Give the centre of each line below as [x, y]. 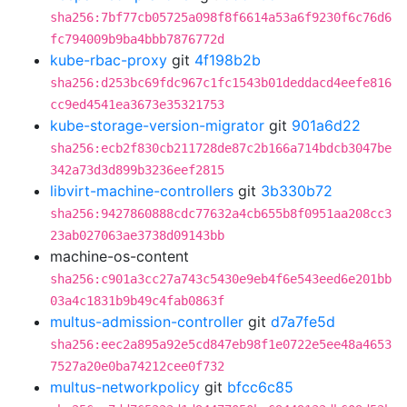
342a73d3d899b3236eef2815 [137, 170]
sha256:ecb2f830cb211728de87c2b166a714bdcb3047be [221, 148]
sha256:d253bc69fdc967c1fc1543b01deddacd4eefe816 [221, 83]
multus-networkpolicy [125, 387]
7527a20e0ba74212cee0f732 [137, 366]
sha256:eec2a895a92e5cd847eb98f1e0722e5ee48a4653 [221, 344]
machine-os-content [119, 256]
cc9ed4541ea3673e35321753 [137, 104]
